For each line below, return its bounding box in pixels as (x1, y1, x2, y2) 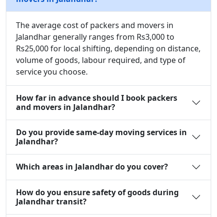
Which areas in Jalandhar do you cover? (16, 161, 168, 172)
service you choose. (16, 66, 88, 77)
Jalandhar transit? (16, 196, 87, 207)
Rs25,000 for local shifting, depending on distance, (16, 43, 201, 54)
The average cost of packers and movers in (16, 19, 173, 31)
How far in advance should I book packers (16, 92, 177, 103)
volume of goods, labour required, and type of (16, 54, 186, 65)
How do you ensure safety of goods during (16, 186, 179, 198)
